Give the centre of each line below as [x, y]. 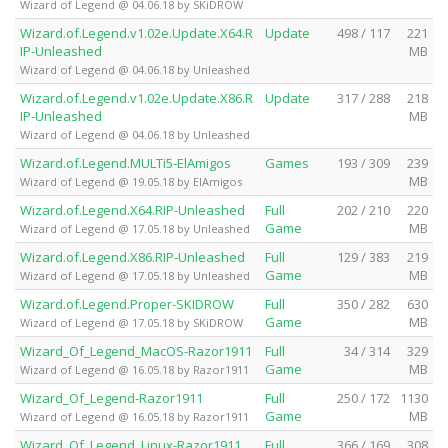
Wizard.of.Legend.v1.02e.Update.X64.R [136, 32]
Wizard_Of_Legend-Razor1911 [111, 397]
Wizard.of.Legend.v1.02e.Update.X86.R [136, 97]
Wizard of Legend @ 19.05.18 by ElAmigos [131, 181]
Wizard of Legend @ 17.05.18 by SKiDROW [131, 322]
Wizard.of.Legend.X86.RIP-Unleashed [132, 256]
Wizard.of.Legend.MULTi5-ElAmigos [125, 162]
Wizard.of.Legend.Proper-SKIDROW [127, 303]
